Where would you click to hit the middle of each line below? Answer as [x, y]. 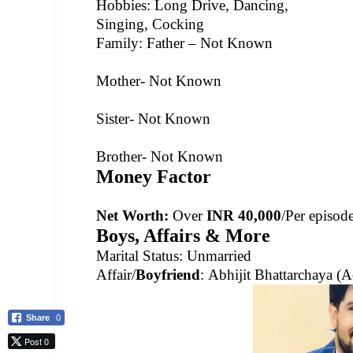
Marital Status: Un [151, 256]
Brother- [123, 156]
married [229, 256]
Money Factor [161, 176]
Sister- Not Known [153, 119]
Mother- [123, 81]
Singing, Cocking [150, 24]
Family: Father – [148, 43]
